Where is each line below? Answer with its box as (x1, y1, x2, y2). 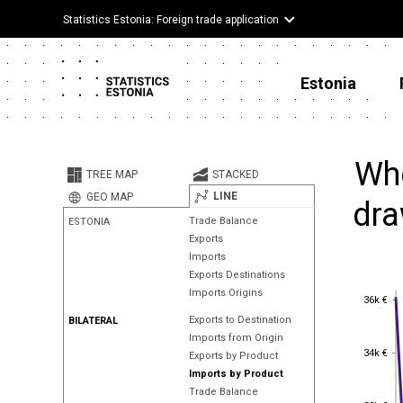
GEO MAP (86, 191, 133, 203)
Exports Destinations (188, 269, 285, 281)
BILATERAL (68, 315, 118, 327)
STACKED (211, 168, 259, 181)
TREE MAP (86, 168, 138, 181)
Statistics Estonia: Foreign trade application (63, 13, 279, 26)
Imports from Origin (188, 332, 283, 344)
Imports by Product (188, 368, 283, 380)
